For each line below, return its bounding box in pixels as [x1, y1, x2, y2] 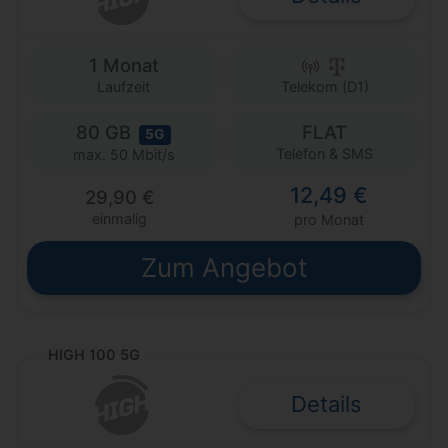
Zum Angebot [141, 251, 307, 283]
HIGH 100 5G [48, 345, 140, 363]
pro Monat [293, 210, 364, 228]
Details [291, 391, 362, 418]
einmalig [92, 209, 147, 227]
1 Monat [88, 54, 159, 77]
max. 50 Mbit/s [72, 145, 175, 163]
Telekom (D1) [280, 78, 369, 96]
